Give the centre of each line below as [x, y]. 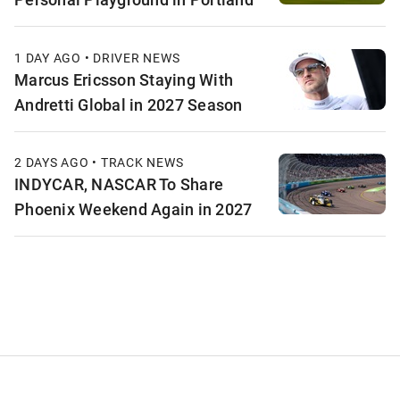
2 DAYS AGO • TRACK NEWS [99, 162]
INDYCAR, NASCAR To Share [119, 184]
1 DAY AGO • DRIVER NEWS [97, 57]
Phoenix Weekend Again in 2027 [133, 209]
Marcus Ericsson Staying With [124, 79]
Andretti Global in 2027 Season [129, 104]
